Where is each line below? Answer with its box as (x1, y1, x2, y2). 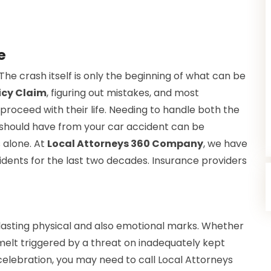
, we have (203, 136, 247, 151)
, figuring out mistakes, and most (47, 85, 199, 100)
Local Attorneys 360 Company (47, 136, 203, 151)
